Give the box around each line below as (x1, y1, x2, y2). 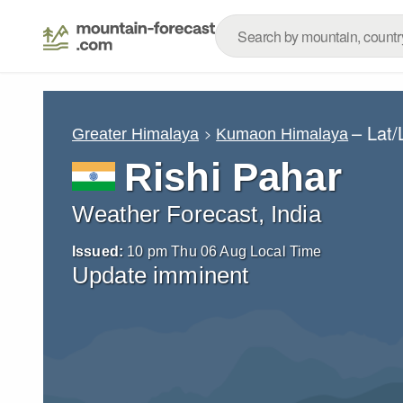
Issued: (72, 244, 124, 259)
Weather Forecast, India (72, 201, 321, 227)
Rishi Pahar (124, 155, 342, 199)
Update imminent (72, 263, 249, 288)
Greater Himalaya (72, 124, 199, 143)
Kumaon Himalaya (216, 124, 349, 143)
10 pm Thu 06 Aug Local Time (127, 244, 322, 259)
